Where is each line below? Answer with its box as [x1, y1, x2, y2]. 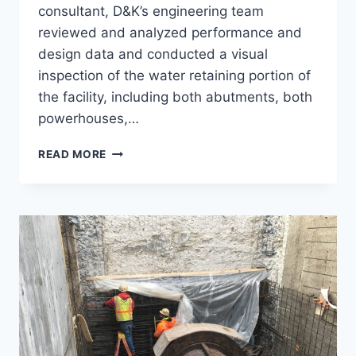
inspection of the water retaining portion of [38, 68, 311, 84]
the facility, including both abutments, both [38, 89, 312, 106]
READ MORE [38, 148, 107, 161]
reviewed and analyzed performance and [38, 25, 302, 41]
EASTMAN [106, 194, 164, 207]
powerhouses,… [38, 110, 139, 127]
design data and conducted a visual [38, 46, 268, 63]
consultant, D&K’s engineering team [38, 3, 264, 20]
